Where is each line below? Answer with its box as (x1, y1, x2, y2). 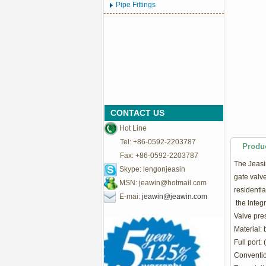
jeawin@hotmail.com (139, 179, 207, 187)
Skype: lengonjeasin (118, 165, 185, 173)
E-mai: (118, 192, 142, 201)
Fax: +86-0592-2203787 (104, 151, 198, 160)
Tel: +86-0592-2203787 (104, 138, 196, 146)
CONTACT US (110, 108, 164, 118)
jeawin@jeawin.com (142, 192, 207, 201)
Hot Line (118, 124, 147, 132)
